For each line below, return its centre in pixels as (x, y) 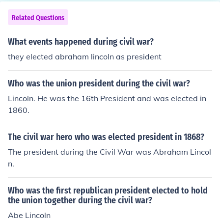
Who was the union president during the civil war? (99, 83)
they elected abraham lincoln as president (85, 56)
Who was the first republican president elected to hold (108, 191)
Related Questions (38, 18)
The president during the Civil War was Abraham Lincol (110, 152)
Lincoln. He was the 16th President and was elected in (107, 98)
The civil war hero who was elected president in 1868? (106, 137)
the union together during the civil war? (80, 200)
